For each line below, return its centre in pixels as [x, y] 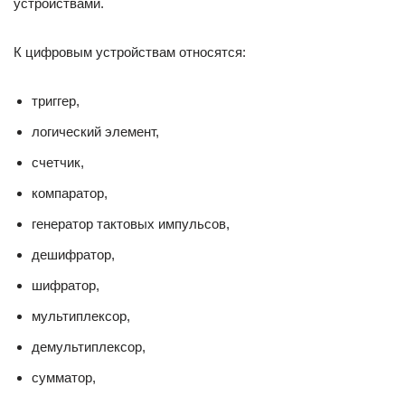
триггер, [56, 101]
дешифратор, [73, 254]
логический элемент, [95, 132]
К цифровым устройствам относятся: [130, 52]
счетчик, [58, 162]
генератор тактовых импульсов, [131, 224]
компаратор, [70, 193]
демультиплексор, [89, 347]
